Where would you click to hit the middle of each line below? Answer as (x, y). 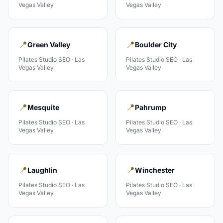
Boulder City (156, 45)
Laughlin (42, 170)
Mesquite (43, 107)
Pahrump (151, 107)
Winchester (155, 170)
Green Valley (49, 45)
